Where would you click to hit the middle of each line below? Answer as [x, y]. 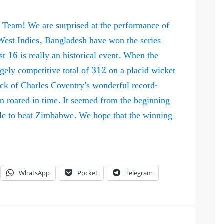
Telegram [139, 173]
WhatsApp [35, 173]
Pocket [88, 173]
